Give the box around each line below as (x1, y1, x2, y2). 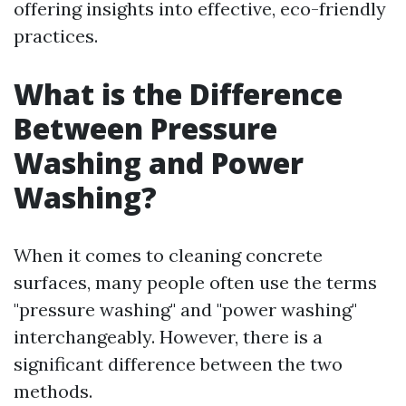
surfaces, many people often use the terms (14, 271, 377, 294)
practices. (14, 24, 98, 47)
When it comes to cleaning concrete (14, 244, 323, 266)
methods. (14, 380, 92, 402)
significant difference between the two (14, 353, 343, 375)
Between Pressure (14, 109, 277, 148)
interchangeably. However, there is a (14, 325, 323, 348)
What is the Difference (14, 74, 343, 113)
